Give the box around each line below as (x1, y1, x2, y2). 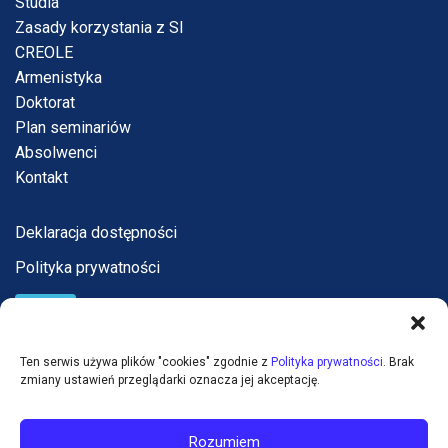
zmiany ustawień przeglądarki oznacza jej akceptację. (20, 373, 320, 387)
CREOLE (15, 43, 73, 63)
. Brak (383, 355, 414, 369)
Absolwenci (15, 143, 97, 163)
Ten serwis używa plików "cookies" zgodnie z (20, 355, 271, 369)
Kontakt (15, 168, 68, 188)
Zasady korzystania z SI (15, 18, 184, 38)
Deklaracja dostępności (15, 223, 177, 243)
